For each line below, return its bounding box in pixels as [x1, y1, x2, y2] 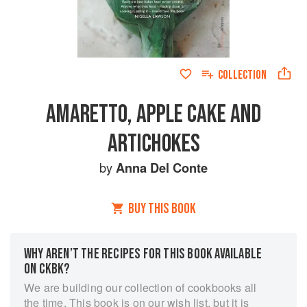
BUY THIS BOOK [128, 200, 196, 217]
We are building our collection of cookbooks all [24, 280, 257, 295]
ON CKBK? [24, 260, 71, 278]
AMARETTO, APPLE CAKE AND [46, 99, 261, 130]
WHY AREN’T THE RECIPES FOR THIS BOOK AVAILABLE [24, 245, 262, 262]
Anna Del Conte [116, 158, 208, 177]
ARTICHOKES [107, 129, 200, 159]
